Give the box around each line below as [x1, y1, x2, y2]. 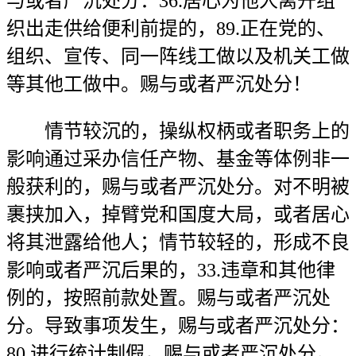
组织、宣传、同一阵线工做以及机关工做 [6, 46, 350, 67]
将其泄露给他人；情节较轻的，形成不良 [6, 232, 350, 253]
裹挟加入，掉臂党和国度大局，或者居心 [6, 204, 350, 225]
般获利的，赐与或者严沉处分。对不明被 [6, 176, 350, 197]
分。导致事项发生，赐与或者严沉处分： [6, 315, 350, 336]
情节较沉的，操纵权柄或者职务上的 [6, 121, 350, 141]
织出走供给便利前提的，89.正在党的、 [6, 18, 335, 39]
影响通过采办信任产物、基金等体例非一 [6, 149, 350, 169]
